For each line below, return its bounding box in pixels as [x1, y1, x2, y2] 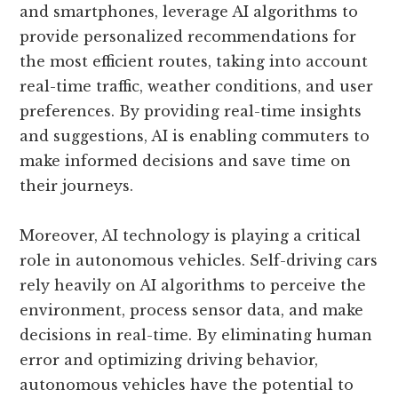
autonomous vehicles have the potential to [20, 376, 354, 394]
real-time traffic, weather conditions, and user [20, 77, 374, 96]
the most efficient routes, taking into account [20, 52, 369, 71]
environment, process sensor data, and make [20, 301, 364, 320]
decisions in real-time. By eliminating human [20, 326, 373, 345]
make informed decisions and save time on [20, 152, 352, 171]
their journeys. [20, 177, 134, 195]
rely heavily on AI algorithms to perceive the [20, 276, 367, 295]
